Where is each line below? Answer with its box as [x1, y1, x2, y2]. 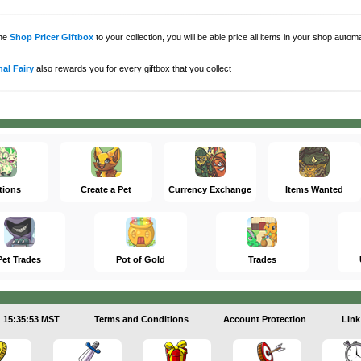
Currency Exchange [168, 185, 252, 194]
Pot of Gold [116, 255, 166, 264]
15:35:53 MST [2, 314, 60, 324]
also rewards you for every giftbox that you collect [33, 63, 231, 73]
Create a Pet [81, 185, 132, 194]
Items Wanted [285, 185, 344, 194]
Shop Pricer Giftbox [9, 31, 93, 42]
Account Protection [223, 314, 307, 324]
